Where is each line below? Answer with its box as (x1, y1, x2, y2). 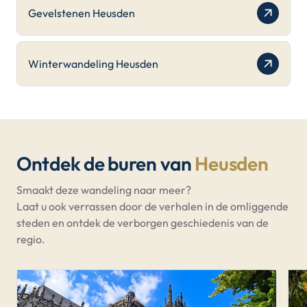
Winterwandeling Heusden (28, 56, 158, 71)
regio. (16, 232, 45, 247)
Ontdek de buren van (16, 151, 195, 175)
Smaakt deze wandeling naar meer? (16, 183, 191, 197)
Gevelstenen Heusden (28, 5, 135, 20)
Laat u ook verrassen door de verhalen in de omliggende (16, 199, 288, 214)
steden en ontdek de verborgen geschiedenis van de (16, 216, 269, 230)
